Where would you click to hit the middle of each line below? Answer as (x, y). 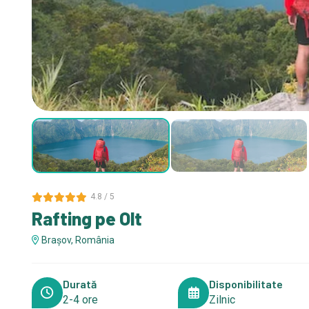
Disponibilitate (246, 284)
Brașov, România (77, 240)
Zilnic (222, 300)
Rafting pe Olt (87, 218)
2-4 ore (80, 300)
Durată (79, 284)
